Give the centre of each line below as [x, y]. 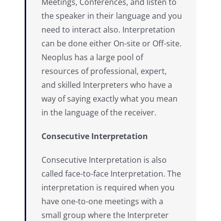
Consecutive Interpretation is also [104, 160]
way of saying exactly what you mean [110, 98]
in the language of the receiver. [99, 112]
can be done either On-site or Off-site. [111, 43]
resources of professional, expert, [104, 71]
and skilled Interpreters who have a [107, 85]
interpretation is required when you [108, 187]
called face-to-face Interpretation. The [111, 173]
